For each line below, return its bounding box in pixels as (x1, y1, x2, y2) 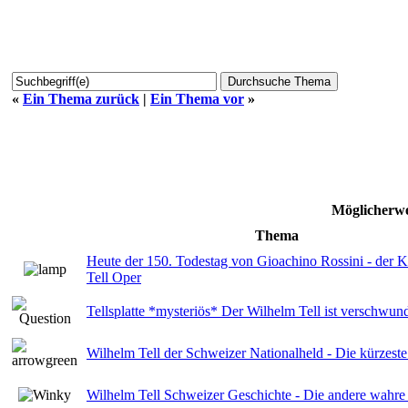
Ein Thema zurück (23, 90, 139, 107)
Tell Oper (87, 269, 141, 285)
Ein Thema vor (150, 90, 244, 107)
